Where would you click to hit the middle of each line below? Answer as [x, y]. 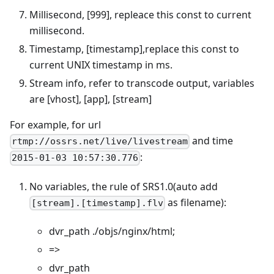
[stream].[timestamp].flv [98, 203]
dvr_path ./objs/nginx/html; [112, 231]
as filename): [196, 202]
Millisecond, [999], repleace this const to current [140, 15]
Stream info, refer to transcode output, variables [142, 83]
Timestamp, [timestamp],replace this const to [134, 49]
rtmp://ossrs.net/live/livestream [100, 142]
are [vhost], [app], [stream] [91, 99]
